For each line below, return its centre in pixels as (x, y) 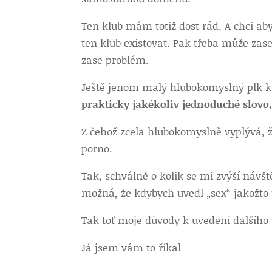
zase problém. (115, 59)
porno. (97, 148)
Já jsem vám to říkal (131, 247)
